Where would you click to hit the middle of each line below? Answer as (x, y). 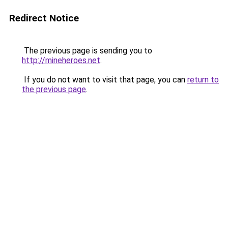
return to (203, 80)
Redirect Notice (44, 18)
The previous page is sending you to (87, 51)
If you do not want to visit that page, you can (105, 80)
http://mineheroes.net (61, 60)
